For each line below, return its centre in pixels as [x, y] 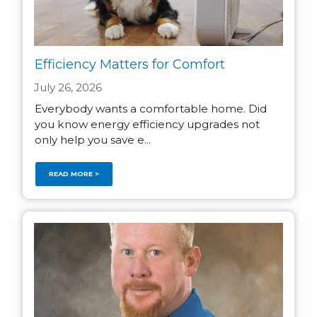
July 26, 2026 [68, 87]
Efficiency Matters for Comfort [129, 65]
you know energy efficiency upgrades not [147, 124]
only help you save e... [92, 139]
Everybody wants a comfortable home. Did [150, 108]
